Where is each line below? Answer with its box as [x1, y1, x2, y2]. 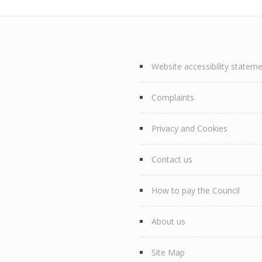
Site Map [151, 247, 185, 258]
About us [151, 216, 185, 227]
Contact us [151, 154, 192, 165]
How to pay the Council [151, 185, 240, 196]
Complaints [151, 92, 194, 103]
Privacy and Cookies [151, 123, 227, 134]
